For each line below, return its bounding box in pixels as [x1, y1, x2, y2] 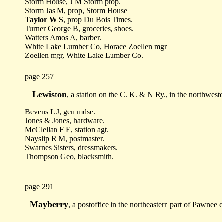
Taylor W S [25, 15, 63, 24]
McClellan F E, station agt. [25, 125, 109, 134]
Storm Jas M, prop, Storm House [25, 6, 127, 15]
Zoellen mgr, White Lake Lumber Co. [25, 51, 143, 59]
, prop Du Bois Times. [63, 15, 133, 24]
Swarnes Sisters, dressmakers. [25, 143, 118, 152]
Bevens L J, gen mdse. [25, 108, 95, 116]
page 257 [25, 72, 54, 81]
